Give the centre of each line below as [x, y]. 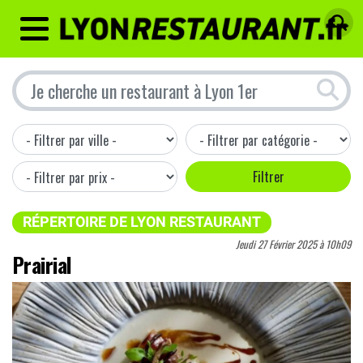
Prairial [42, 264]
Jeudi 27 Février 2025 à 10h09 [293, 244]
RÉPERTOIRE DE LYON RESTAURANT [142, 222]
